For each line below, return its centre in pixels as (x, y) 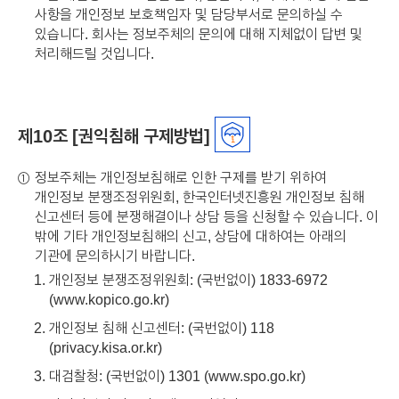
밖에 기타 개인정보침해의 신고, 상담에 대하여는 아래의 (191, 236)
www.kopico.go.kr (109, 299)
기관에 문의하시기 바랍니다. (115, 255)
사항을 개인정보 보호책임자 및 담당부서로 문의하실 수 (189, 14)
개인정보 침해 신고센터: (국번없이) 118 (162, 327)
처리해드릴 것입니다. (94, 53)
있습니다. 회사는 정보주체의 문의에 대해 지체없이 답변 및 (199, 33)
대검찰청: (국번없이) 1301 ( (129, 375)
